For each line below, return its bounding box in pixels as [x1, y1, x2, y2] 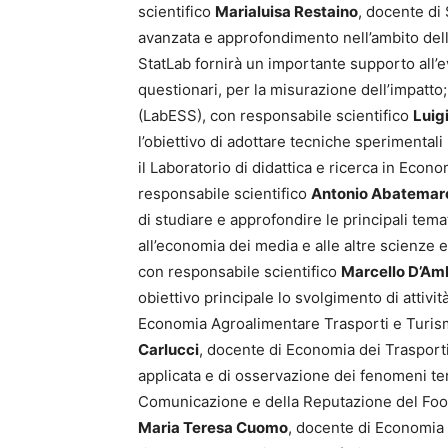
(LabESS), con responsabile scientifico [138, 106, 413, 125]
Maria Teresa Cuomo [138, 418, 288, 437]
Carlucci [138, 340, 199, 359]
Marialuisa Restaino [215, 2, 358, 21]
